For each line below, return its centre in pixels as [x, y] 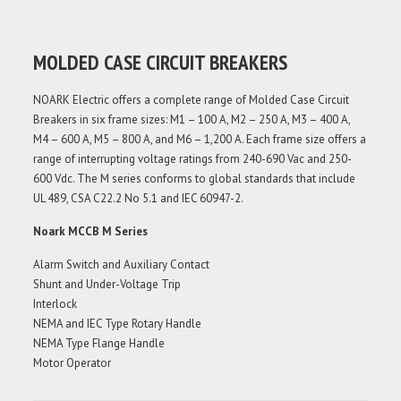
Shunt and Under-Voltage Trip [107, 284]
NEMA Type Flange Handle [99, 343]
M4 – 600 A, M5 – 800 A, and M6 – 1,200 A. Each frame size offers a [200, 139]
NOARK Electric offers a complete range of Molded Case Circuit [192, 99]
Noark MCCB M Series [92, 231]
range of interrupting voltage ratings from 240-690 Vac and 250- [193, 158]
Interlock [55, 303]
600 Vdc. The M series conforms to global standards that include [195, 178]
